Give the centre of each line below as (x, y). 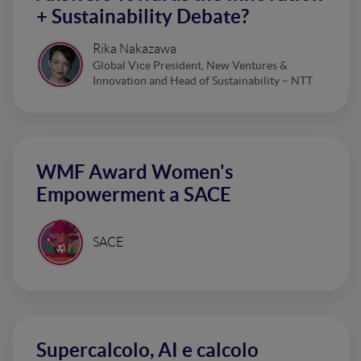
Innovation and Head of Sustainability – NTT (203, 81)
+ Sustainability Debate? (143, 17)
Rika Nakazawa (135, 49)
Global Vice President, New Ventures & (190, 66)
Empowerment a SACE (134, 195)
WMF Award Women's (135, 172)
